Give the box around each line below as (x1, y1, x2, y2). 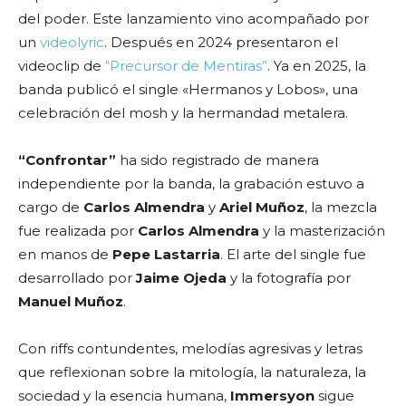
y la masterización (259, 222, 385, 239)
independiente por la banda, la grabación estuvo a (18, 175, 364, 192)
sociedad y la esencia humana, (18, 387, 230, 404)
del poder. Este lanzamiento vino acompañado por (18, 10, 369, 27)
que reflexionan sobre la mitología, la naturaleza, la (18, 363, 366, 381)
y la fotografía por (227, 269, 351, 286)
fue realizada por (18, 222, 138, 239)
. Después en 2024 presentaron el (104, 34, 338, 51)
